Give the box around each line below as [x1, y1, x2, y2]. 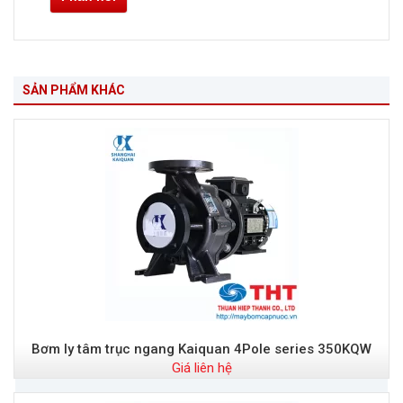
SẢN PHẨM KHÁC [22, 83, 125, 98]
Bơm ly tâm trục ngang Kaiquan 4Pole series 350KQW [31, 341, 372, 358]
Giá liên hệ [171, 360, 232, 377]
